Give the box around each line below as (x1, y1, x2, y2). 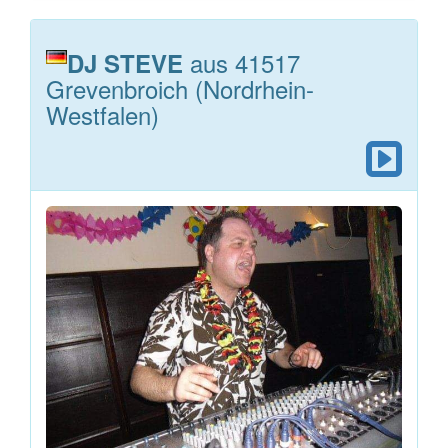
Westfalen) (46, 96, 159, 132)
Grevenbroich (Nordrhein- (46, 70, 314, 106)
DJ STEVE (67, 45, 183, 80)
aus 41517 (183, 44, 300, 80)
